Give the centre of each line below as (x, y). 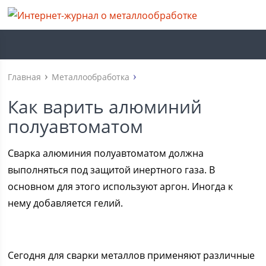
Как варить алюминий (105, 107)
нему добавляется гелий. (66, 203)
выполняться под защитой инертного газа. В (112, 170)
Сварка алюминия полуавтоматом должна (106, 153)
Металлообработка (91, 77)
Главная (25, 77)
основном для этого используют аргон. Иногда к (121, 186)
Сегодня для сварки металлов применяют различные (132, 255)
